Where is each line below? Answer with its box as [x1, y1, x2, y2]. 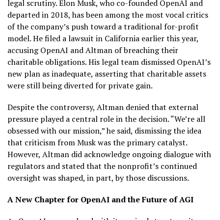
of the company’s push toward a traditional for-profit [7, 21, 199, 32]
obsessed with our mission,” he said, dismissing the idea [7, 125, 201, 136]
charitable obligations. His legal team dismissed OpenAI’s [7, 56, 211, 67]
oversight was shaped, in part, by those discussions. [7, 172, 189, 183]
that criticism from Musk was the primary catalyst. [7, 137, 187, 148]
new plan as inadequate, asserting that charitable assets [7, 68, 206, 79]
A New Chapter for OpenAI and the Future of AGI [7, 193, 193, 205]
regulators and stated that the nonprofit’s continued [7, 160, 197, 171]
